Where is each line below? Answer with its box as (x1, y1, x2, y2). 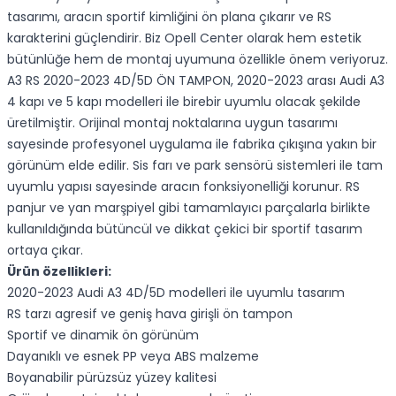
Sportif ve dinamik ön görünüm (7, 326, 199, 344)
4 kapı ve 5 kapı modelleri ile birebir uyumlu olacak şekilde (7, 93, 361, 110)
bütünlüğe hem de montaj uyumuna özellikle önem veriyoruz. (7, 50, 388, 68)
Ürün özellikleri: (7, 263, 111, 280)
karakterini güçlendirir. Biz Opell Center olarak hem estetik (7, 29, 362, 47)
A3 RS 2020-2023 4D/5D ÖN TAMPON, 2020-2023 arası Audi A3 (7, 72, 385, 89)
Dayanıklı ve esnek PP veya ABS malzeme (7, 347, 259, 365)
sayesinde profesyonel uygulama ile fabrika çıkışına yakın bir (7, 135, 377, 153)
